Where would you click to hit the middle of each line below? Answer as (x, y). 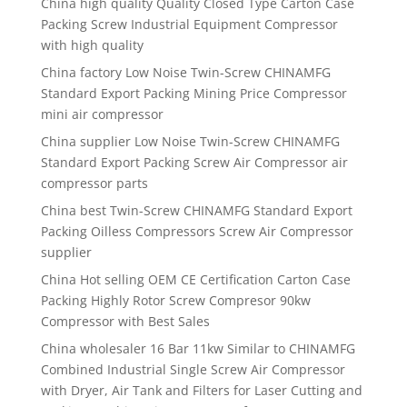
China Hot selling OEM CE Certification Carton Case (195, 280)
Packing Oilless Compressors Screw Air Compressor (197, 232)
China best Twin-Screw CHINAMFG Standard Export (196, 211)
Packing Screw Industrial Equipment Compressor (189, 25)
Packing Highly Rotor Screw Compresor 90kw (175, 301)
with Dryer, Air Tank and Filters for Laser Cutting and (201, 391)
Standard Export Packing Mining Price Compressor (194, 94)
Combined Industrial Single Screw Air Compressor (193, 370)
